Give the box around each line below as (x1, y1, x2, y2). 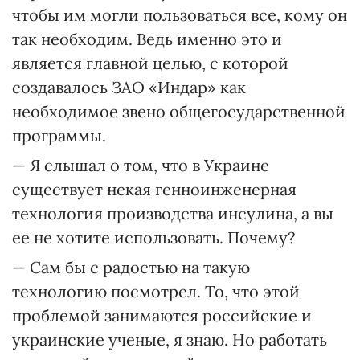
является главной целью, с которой (12, 53, 288, 73)
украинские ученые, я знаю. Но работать (12, 329, 327, 350)
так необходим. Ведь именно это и (12, 29, 282, 49)
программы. (12, 125, 106, 145)
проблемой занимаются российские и (12, 305, 312, 325)
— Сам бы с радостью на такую (12, 257, 250, 277)
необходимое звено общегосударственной (12, 101, 346, 121)
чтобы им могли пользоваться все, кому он (12, 5, 347, 25)
